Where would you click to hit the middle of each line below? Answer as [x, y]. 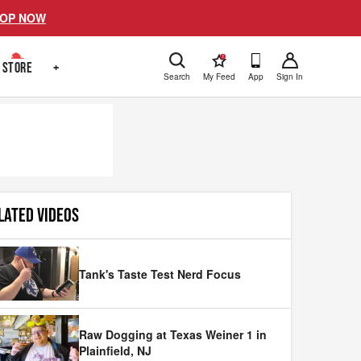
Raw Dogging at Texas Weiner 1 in [173, 335]
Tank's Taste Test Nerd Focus [160, 274]
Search [177, 76]
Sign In [290, 76]
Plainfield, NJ [115, 351]
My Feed [219, 76]
